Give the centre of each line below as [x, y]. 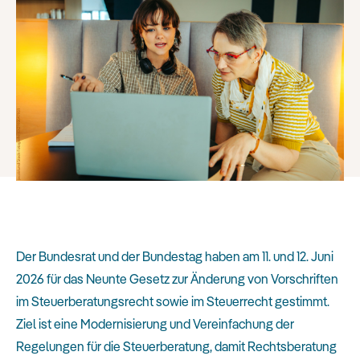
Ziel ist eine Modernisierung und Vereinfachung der [155, 323]
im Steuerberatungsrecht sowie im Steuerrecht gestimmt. [173, 301]
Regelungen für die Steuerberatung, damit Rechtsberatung [176, 346]
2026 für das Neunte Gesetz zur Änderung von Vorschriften [177, 278]
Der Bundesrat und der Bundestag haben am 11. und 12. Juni [175, 256]
